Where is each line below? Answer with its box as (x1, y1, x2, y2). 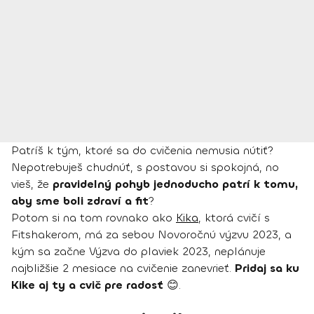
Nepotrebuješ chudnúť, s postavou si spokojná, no (11, 159, 279, 175)
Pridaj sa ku (235, 260, 299, 275)
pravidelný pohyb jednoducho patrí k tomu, (53, 176, 298, 191)
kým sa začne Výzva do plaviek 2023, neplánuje (11, 243, 266, 259)
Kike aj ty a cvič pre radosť (11, 277, 163, 292)
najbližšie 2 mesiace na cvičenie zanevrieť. (11, 260, 235, 275)
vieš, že (11, 176, 53, 191)
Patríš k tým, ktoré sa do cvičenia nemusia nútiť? (11, 142, 273, 158)
